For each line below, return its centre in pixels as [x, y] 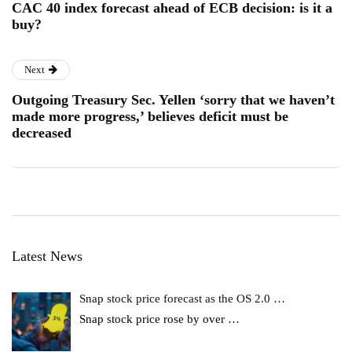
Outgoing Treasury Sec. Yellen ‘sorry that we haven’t [173, 100]
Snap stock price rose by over [154, 319]
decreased [42, 133]
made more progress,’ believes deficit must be [150, 117]
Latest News [47, 257]
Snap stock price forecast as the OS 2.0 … [183, 299]
